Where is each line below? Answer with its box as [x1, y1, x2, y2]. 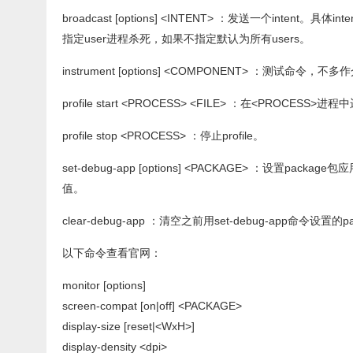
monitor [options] [62, 279, 146, 292]
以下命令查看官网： [62, 247, 162, 259]
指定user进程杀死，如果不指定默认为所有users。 [62, 32, 310, 45]
